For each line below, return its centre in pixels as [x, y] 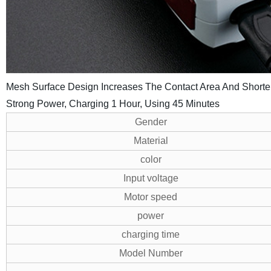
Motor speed [151, 197]
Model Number [151, 253]
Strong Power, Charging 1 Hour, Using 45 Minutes [113, 104]
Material [151, 141]
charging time [151, 234]
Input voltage [151, 178]
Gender [151, 122]
